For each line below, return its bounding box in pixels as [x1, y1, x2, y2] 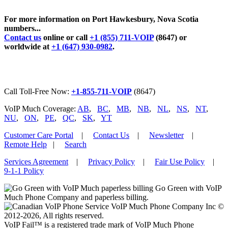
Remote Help [4, 140, 47, 149]
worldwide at [4, 42, 51, 51]
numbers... [4, 24, 41, 33]
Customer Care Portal [4, 131, 73, 140]
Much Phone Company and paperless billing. [4, 193, 149, 202]
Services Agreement [4, 157, 68, 166]
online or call [41, 33, 90, 42]
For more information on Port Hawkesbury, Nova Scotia [4, 15, 198, 24]
